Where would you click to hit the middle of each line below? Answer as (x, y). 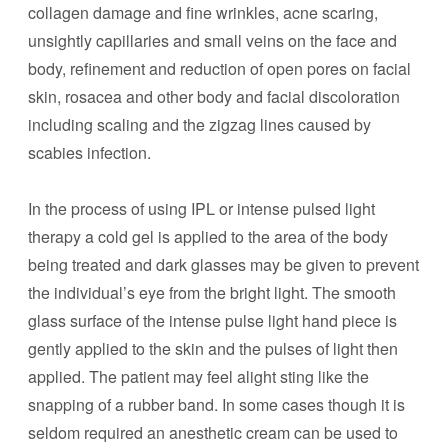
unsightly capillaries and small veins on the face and (212, 40)
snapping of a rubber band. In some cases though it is (216, 404)
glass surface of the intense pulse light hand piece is (212, 320)
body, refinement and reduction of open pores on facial (219, 68)
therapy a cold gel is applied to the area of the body (208, 236)
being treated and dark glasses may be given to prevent (223, 264)
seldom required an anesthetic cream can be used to (213, 432)
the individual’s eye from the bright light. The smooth (212, 292)
